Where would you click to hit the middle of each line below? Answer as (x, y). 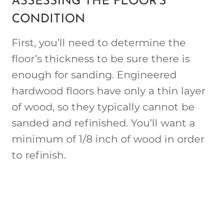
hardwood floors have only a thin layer (109, 91)
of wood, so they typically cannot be (103, 107)
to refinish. (39, 155)
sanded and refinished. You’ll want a (103, 123)
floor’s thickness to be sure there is (101, 58)
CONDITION (48, 19)
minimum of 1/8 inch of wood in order (108, 139)
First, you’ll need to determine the (99, 42)
